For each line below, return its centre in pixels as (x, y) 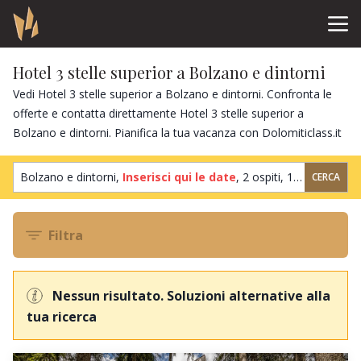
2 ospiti (261, 177)
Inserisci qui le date (179, 177)
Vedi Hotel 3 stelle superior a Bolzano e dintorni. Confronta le (172, 93)
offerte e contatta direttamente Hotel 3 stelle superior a (158, 113)
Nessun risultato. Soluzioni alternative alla (191, 296)
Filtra (66, 236)
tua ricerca (62, 316)
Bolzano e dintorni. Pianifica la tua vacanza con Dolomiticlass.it (177, 132)
